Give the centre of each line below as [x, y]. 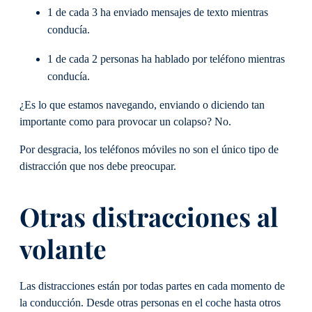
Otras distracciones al [149, 217]
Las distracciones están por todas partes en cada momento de [152, 286]
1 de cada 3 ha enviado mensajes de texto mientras [158, 13]
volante [63, 249]
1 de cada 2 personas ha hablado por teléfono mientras [166, 59]
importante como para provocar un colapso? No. [125, 122]
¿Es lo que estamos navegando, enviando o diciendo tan [142, 105]
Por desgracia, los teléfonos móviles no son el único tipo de [149, 150]
